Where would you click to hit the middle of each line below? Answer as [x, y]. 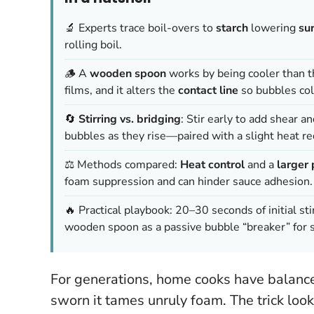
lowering [273, 28]
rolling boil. [93, 45]
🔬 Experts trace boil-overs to [140, 28]
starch [232, 28]
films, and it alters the [121, 90]
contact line [208, 90]
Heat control [212, 164]
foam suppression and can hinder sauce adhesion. [189, 181]
